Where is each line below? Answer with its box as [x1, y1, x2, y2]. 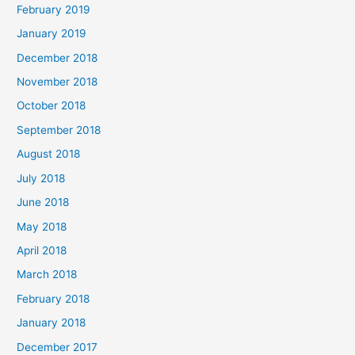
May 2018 [17, 219, 67, 233]
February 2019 [17, 2, 91, 16]
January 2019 [17, 27, 87, 40]
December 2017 [17, 340, 98, 353]
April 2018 [17, 243, 67, 257]
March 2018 [17, 268, 78, 281]
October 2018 [17, 99, 86, 113]
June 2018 [17, 196, 70, 209]
